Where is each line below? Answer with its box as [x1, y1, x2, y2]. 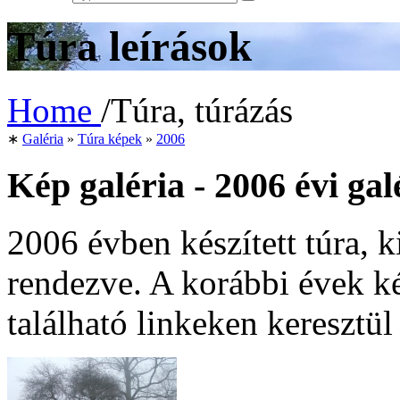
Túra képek [78, 130, 142, 146]
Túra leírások [7, 23, 252, 71]
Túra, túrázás [111, 90, 293, 129]
